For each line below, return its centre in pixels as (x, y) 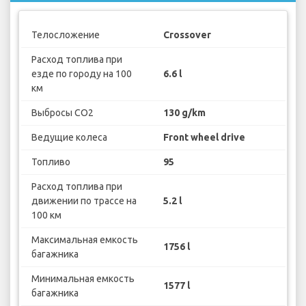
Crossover (187, 34)
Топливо (51, 162)
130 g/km (184, 112)
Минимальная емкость (83, 278)
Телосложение (65, 34)
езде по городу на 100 (81, 73)
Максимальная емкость (84, 239)
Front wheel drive (204, 137)
